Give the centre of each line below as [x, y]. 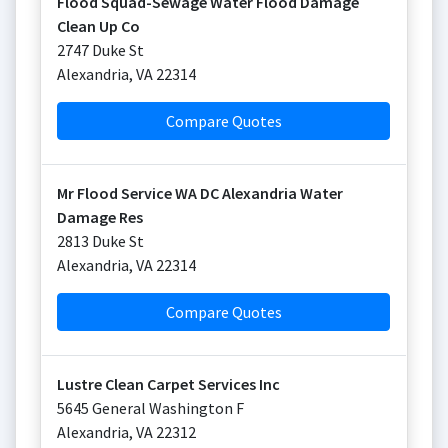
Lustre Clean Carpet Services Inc [168, 384]
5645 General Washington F [150, 408]
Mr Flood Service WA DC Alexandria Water [200, 193]
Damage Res [100, 217]
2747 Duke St [100, 50]
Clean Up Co [98, 26]
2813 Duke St [100, 241]
